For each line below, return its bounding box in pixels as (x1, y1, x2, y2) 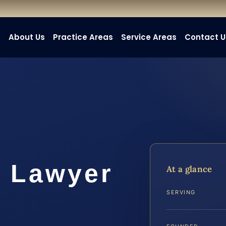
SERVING (166, 189, 196, 196)
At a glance (166, 163, 212, 175)
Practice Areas (53, 32, 114, 42)
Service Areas (121, 32, 177, 42)
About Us (9, 32, 45, 42)
